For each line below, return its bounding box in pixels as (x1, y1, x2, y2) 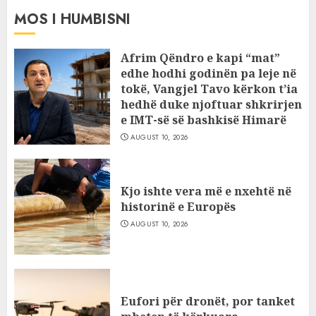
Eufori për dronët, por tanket (121, 293, 295, 309)
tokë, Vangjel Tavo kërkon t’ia (121, 81, 298, 97)
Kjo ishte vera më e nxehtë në (121, 183, 291, 199)
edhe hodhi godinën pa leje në (121, 66, 296, 81)
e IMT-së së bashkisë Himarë (121, 112, 286, 128)
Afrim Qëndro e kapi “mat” (121, 50, 280, 66)
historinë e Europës (121, 199, 236, 214)
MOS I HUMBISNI (14, 9, 130, 30)
